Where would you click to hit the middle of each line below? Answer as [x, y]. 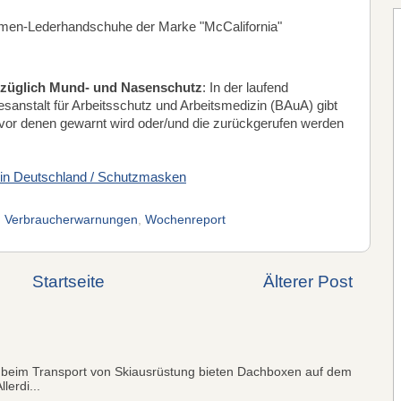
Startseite [68, 282]
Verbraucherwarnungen [71, 220]
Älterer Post [308, 282]
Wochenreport [185, 220]
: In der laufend [245, 87]
